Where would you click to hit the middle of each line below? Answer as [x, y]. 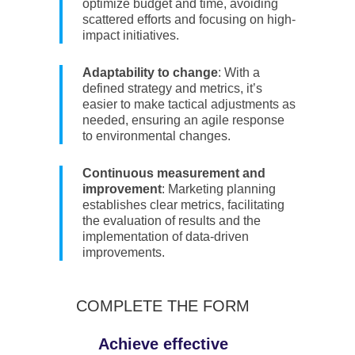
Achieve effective [163, 344]
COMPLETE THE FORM [163, 306]
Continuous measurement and [174, 174]
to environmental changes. [157, 136]
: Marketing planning [219, 189]
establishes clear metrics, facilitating [183, 205]
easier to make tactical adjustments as [189, 105]
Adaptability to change [150, 73]
